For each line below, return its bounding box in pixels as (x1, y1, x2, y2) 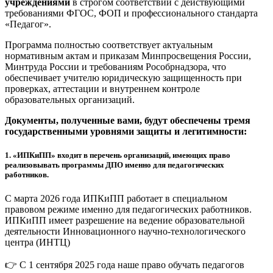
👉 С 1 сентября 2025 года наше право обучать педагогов (5, 260, 244, 271)
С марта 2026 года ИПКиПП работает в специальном (5, 193, 227, 204)
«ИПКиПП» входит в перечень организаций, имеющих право (11, 150, 230, 160)
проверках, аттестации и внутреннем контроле (5, 83, 200, 94)
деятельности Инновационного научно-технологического (5, 226, 246, 237)
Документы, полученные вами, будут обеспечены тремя (5, 115, 250, 126)
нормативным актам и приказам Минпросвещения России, (5, 50, 251, 61)
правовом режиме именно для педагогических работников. (5, 204, 252, 215)
